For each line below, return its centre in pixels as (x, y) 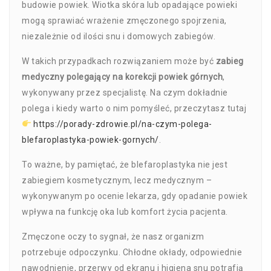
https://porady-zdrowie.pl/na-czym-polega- (123, 124)
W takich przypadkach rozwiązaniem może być (119, 61)
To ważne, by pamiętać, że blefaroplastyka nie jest (125, 165)
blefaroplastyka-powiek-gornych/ (90, 140)
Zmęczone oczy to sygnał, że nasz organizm (113, 237)
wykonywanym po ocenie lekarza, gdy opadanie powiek (135, 196)
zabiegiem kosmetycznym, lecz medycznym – (117, 180)
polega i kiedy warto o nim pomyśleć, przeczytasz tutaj (134, 108)
